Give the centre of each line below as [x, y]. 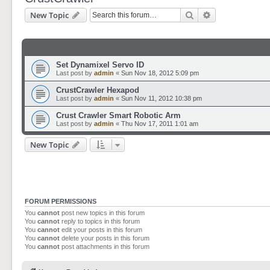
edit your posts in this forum [101, 230]
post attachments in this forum [105, 246]
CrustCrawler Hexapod [98, 90]
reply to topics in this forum [100, 221]
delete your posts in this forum [105, 238]
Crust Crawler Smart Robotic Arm [118, 115]
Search [207, 14]
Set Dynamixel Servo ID [100, 65]
